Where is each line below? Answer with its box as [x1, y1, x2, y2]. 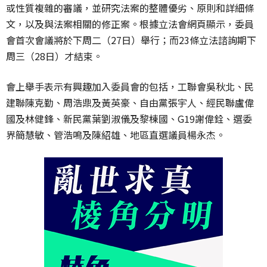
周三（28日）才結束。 [6, 48, 103, 63]
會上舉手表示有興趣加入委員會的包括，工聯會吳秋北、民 [6, 79, 254, 94]
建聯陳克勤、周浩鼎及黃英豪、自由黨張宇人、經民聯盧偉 [6, 95, 254, 110]
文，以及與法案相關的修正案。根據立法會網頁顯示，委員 [6, 16, 254, 31]
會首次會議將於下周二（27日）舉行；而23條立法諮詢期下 [6, 32, 256, 47]
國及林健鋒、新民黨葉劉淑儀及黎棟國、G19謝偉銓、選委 [6, 111, 252, 126]
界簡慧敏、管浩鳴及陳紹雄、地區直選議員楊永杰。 [6, 127, 225, 142]
